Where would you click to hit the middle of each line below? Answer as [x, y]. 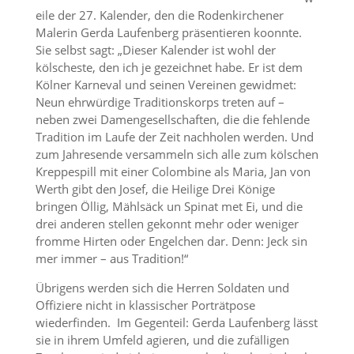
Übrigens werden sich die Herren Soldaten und [162, 288]
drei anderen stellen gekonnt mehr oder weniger [167, 224]
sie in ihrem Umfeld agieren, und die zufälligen [162, 340]
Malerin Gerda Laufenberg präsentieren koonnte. [168, 32]
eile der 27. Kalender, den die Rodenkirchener [159, 15]
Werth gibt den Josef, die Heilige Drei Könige [155, 189]
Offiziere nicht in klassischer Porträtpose [145, 305]
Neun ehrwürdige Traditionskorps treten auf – [160, 102]
